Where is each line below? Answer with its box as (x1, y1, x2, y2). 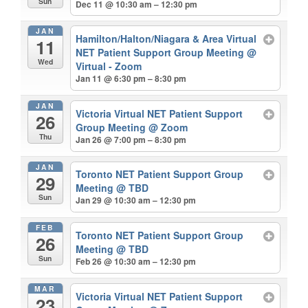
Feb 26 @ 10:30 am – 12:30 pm (76, 254, 197, 267)
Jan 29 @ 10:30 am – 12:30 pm (76, 194, 197, 207)
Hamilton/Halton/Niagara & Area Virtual (76, 32, 257, 46)
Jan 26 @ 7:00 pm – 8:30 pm (76, 133, 187, 146)
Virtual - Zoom (76, 59, 142, 74)
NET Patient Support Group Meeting (76, 45, 247, 60)
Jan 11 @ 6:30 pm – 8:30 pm (76, 72, 187, 85)
